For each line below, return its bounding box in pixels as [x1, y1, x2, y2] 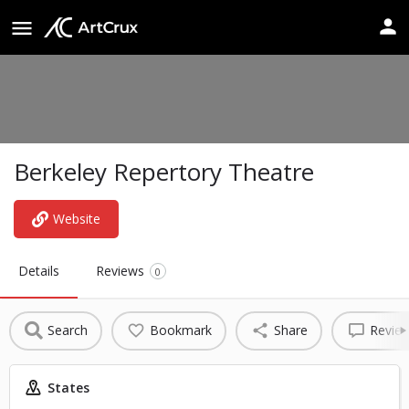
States [47, 378, 89, 396]
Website [53, 209, 100, 227]
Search [47, 321, 88, 340]
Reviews [96, 261, 144, 279]
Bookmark [149, 321, 212, 340]
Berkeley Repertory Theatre [14, 154, 314, 188]
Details [18, 261, 59, 279]
